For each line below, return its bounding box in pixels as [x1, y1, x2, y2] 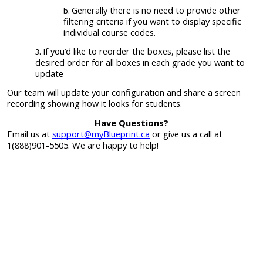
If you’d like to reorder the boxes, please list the [43, 45, 230, 57]
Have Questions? [95, 116, 168, 129]
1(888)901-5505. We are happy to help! [7, 139, 159, 151]
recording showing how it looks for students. [7, 97, 182, 110]
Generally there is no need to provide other [72, 4, 241, 16]
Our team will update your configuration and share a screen [7, 86, 241, 99]
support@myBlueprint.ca [52, 127, 150, 140]
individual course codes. [63, 26, 156, 38]
